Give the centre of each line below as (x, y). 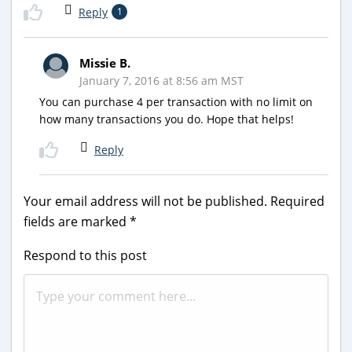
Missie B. (105, 62)
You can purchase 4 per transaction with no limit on (176, 101)
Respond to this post (85, 255)
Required (297, 201)
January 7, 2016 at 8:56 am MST (161, 80)
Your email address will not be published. (145, 201)
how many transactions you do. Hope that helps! (167, 119)
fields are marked (77, 221)
